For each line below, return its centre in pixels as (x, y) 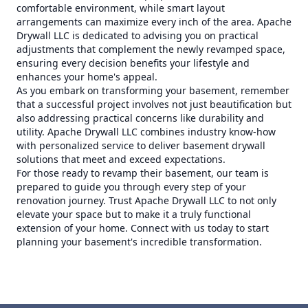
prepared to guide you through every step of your (131, 187)
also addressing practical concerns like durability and (140, 118)
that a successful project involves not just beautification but (154, 104)
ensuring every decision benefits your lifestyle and (133, 63)
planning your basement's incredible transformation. (139, 242)
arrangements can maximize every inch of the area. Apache (154, 22)
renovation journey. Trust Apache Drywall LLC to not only (146, 200)
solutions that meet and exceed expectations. (121, 159)
